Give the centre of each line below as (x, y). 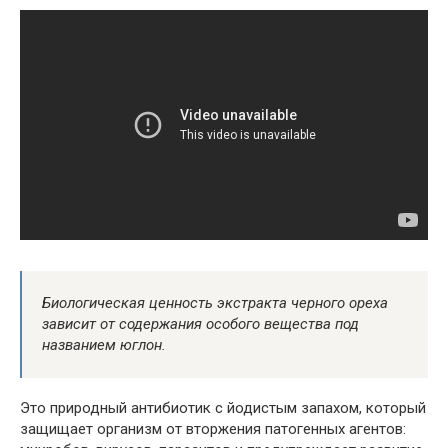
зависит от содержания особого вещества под (200, 324)
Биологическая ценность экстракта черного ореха (215, 303)
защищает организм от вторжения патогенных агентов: (213, 429)
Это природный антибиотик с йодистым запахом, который (223, 408)
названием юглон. (104, 345)
